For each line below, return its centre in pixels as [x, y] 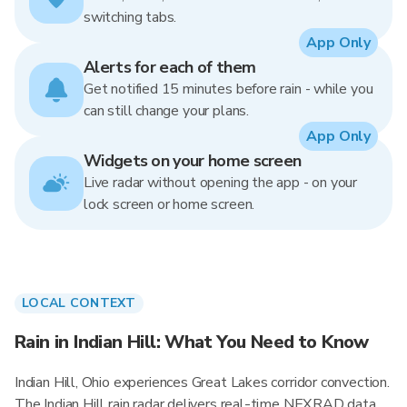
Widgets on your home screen [193, 161]
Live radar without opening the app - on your [221, 183]
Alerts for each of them [170, 67]
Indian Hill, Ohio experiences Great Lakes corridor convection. [202, 382]
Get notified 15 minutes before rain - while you [228, 89]
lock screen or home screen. [169, 204]
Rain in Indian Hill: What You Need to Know [192, 342]
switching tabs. [130, 17]
